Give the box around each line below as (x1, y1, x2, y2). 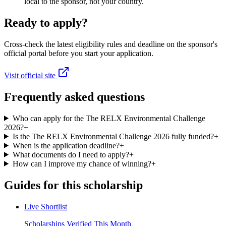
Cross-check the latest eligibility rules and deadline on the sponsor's (4, 39, 217, 48)
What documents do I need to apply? (12, 150, 129, 159)
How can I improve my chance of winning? (12, 159, 151, 168)
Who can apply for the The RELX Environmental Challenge (12, 114, 205, 123)
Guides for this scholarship (4, 178, 143, 192)
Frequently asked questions (4, 90, 145, 103)
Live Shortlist (24, 202, 67, 211)
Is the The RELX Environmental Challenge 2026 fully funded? (12, 132, 214, 141)
